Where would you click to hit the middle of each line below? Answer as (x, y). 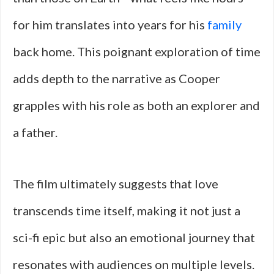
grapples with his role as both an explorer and (136, 105)
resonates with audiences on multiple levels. (134, 264)
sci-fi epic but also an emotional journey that (134, 237)
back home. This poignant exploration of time (137, 51)
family (224, 24)
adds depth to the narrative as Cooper (117, 78)
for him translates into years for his (110, 24)
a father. (35, 132)
